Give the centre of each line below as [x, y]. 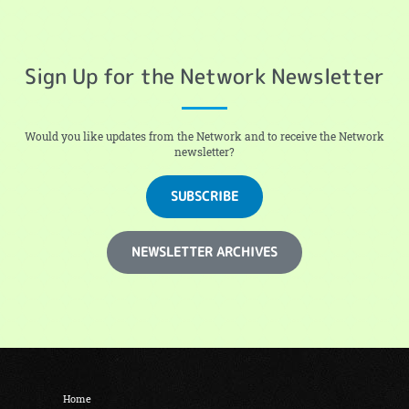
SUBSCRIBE [204, 196]
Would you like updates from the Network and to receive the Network [204, 136]
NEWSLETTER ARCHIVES [204, 252]
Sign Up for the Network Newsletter [204, 75]
